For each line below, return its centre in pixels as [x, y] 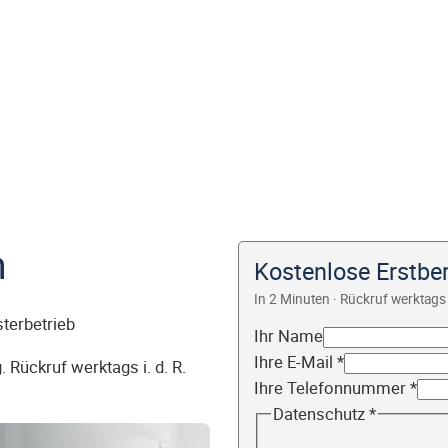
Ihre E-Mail [295, 362]
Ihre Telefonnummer [332, 388]
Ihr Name [288, 336]
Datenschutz [320, 414]
